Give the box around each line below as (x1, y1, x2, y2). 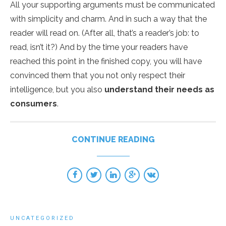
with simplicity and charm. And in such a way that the (10, 14, 207, 24)
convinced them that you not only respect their (10, 71, 185, 81)
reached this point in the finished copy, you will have (10, 56, 202, 67)
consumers (10, 99, 57, 109)
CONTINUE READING (71, 135, 155, 145)
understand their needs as (104, 85, 214, 95)
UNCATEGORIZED (10, 215, 75, 222)
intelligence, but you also (10, 85, 104, 95)
